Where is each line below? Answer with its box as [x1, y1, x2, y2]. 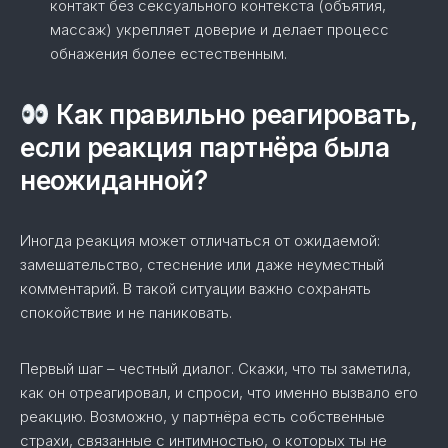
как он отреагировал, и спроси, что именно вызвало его [20, 383, 418, 402]
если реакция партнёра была [20, 132, 389, 163]
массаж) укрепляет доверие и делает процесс [50, 20, 389, 39]
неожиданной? [20, 165, 207, 196]
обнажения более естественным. [50, 44, 287, 63]
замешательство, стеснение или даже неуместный [20, 255, 384, 274]
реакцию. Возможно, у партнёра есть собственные [20, 407, 385, 426]
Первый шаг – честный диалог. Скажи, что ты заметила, [20, 359, 411, 378]
